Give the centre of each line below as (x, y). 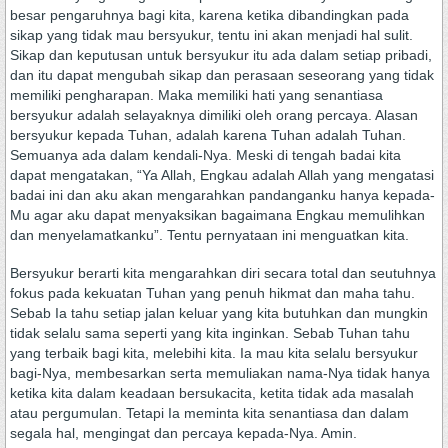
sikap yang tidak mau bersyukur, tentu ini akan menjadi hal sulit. (211, 35)
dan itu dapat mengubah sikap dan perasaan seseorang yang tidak (222, 75)
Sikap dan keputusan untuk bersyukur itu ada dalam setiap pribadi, (221, 55)
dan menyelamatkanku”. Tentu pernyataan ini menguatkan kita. (209, 235)
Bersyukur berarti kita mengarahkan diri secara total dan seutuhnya (223, 273)
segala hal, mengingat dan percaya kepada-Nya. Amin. (183, 433)
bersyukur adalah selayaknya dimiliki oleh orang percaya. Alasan (214, 115)
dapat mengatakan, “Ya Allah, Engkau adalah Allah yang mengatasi (222, 175)
